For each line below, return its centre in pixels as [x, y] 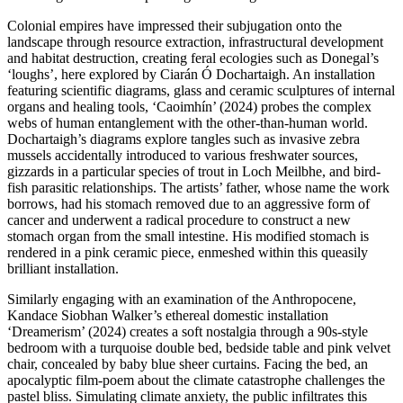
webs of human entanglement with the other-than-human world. [188, 122]
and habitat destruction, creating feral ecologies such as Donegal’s [193, 58]
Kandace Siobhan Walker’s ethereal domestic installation [168, 315]
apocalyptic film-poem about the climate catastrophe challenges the [196, 380]
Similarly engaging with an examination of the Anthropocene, [182, 299]
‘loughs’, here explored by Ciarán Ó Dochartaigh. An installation [191, 74]
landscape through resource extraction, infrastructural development [195, 41]
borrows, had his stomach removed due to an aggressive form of [188, 203]
